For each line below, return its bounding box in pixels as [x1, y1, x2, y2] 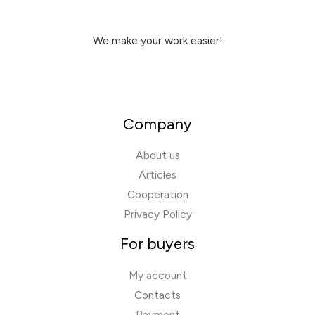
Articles [139, 168, 176, 182]
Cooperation [127, 188, 188, 202]
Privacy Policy [123, 207, 192, 221]
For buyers [120, 234, 195, 253]
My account [128, 268, 187, 282]
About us [135, 148, 180, 162]
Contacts [134, 288, 181, 302]
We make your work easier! [92, 33, 223, 47]
